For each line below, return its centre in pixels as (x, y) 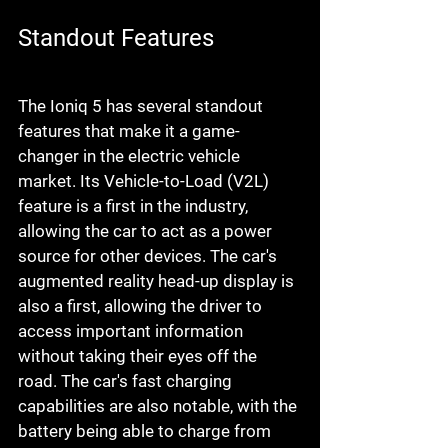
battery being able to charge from (146, 431)
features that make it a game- (129, 131)
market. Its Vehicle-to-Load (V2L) (145, 181)
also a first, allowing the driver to (142, 306)
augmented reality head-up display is (158, 281)
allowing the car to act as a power (147, 231)
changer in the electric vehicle (131, 156)
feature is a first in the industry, (135, 206)
